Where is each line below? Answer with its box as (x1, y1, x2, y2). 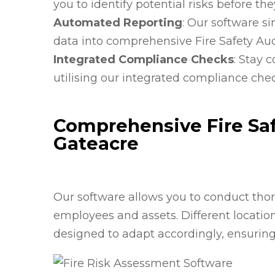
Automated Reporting (53, 16, 182, 29)
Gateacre (53, 133, 139, 154)
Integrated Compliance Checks (53, 53, 234, 66)
